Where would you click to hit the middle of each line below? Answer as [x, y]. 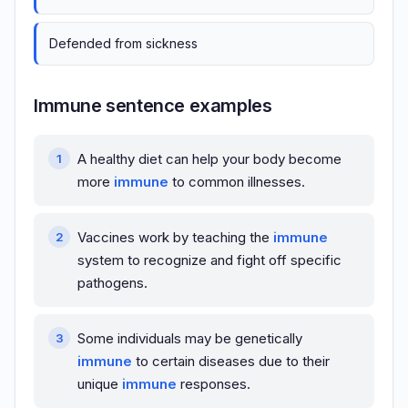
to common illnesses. [237, 182]
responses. [214, 384]
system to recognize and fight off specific [209, 260]
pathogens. [112, 283]
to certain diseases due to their [231, 362]
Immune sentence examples [153, 106]
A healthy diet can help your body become [209, 159]
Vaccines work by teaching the [175, 238]
